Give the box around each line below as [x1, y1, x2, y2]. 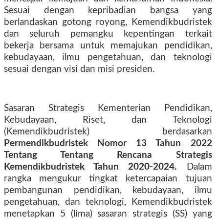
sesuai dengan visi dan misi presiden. [4, 65, 154, 74]
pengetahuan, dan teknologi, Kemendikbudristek [4, 197, 212, 207]
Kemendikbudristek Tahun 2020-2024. [4, 162, 187, 172]
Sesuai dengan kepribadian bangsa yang [4, 6, 212, 15]
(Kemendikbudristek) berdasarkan [4, 127, 212, 136]
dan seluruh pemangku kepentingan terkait [4, 29, 212, 39]
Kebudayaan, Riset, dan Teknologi [4, 115, 212, 125]
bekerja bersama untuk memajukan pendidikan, [4, 41, 212, 50]
